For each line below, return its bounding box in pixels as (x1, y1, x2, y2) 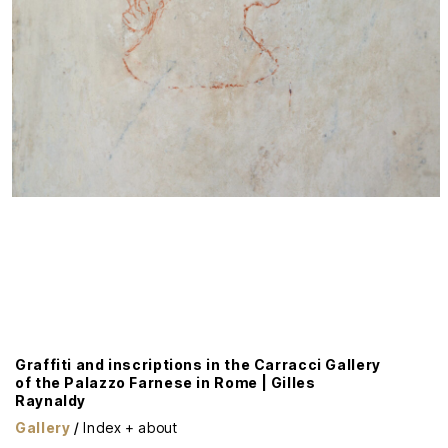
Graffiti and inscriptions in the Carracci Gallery (15, 356, 381, 373)
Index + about (83, 419, 178, 436)
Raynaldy (15, 392, 87, 409)
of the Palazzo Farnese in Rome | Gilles (15, 374, 316, 391)
